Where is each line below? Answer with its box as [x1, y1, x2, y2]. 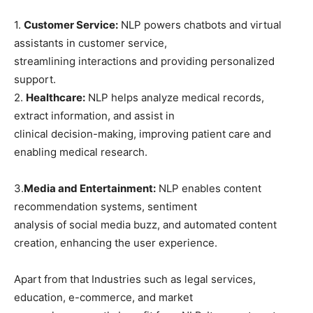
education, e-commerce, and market [14, 290, 193, 304]
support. [14, 72, 56, 86]
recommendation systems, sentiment [14, 199, 197, 213]
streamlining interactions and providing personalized [14, 54, 275, 68]
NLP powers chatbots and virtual [118, 17, 282, 31]
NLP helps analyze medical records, [85, 90, 264, 104]
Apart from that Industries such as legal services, [14, 272, 256, 286]
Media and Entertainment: [24, 181, 156, 195]
